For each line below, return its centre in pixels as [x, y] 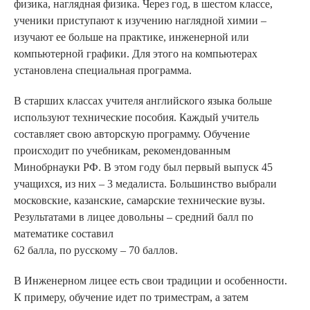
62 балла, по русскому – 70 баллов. [96, 250]
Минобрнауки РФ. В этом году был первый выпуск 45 [143, 167]
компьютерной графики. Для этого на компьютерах [136, 53]
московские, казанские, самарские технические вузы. [139, 200]
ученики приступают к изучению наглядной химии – [140, 20]
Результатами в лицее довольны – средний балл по [134, 217]
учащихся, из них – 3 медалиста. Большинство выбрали [145, 183]
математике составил [64, 233]
